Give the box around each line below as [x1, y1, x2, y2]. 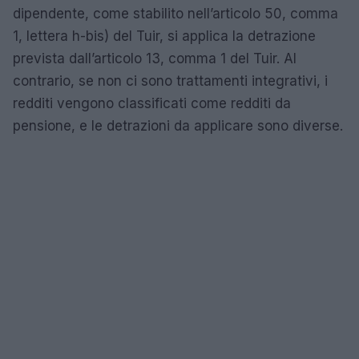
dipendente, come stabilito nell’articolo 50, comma [13, 5, 338, 22]
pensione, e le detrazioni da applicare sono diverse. [13, 117, 343, 134]
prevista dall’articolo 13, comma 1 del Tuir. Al [13, 50, 296, 67]
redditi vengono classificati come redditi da [13, 95, 291, 111]
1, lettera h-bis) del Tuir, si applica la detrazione [13, 27, 316, 44]
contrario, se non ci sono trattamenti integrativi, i [13, 72, 328, 89]
